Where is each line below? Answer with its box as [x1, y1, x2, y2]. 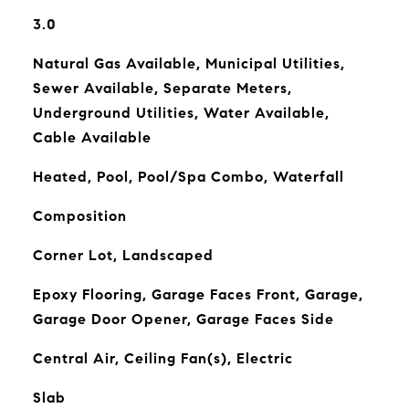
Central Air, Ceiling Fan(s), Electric [32, 350, 293, 367]
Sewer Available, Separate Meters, [32, 79, 292, 97]
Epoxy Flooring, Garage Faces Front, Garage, [32, 286, 363, 303]
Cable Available [32, 129, 152, 146]
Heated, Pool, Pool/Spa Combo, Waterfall [32, 168, 344, 185]
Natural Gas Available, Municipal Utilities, [32, 55, 345, 72]
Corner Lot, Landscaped [32, 246, 214, 264]
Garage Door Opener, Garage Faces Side [32, 310, 334, 328]
